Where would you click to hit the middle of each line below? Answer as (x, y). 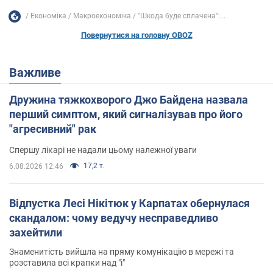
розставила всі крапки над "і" (67, 262)
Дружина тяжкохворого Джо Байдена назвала (129, 99)
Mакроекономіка (102, 16)
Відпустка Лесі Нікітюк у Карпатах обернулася (129, 203)
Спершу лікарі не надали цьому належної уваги (103, 150)
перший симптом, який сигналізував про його (126, 114)
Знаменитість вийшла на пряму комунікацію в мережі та (122, 251)
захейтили (36, 232)
